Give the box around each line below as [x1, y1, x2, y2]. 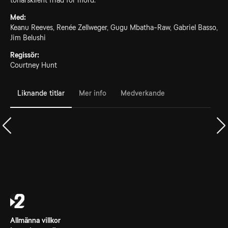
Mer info [79, 89, 106, 97]
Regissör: [10, 51, 39, 59]
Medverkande [121, 89, 165, 97]
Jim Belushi [10, 34, 46, 42]
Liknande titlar [17, 89, 65, 97]
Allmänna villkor [10, 216, 61, 224]
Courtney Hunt [10, 61, 57, 69]
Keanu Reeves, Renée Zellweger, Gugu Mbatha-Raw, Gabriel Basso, [10, 23, 218, 32]
